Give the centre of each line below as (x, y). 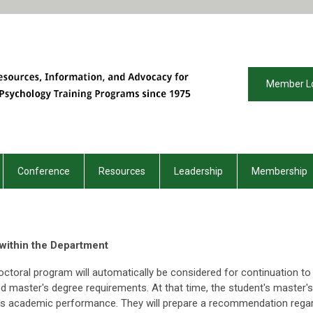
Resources (122, 171)
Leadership (198, 171)
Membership (279, 171)
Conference (44, 171)
